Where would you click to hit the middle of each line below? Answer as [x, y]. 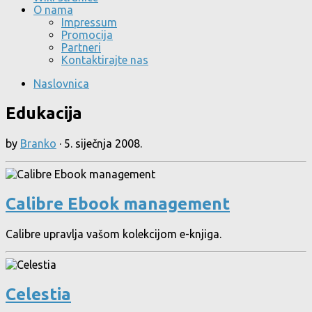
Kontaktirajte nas [105, 60]
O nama [53, 10]
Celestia [38, 294]
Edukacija [44, 113]
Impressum [89, 22]
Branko [38, 143]
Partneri [81, 47]
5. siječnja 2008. [103, 143]
